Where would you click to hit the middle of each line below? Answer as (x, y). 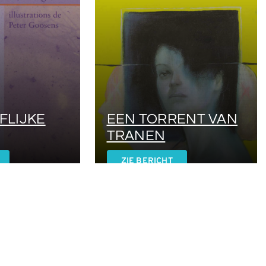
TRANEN (136, 135)
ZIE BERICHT (147, 161)
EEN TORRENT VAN (172, 119)
